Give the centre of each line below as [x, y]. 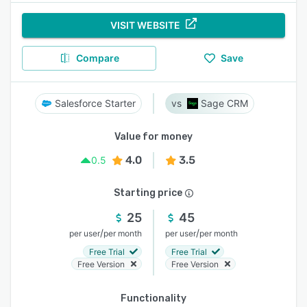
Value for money [153, 137]
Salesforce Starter [95, 103]
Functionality [153, 298]
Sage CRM [224, 103]
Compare [97, 58]
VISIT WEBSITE [145, 25]
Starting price [148, 193]
